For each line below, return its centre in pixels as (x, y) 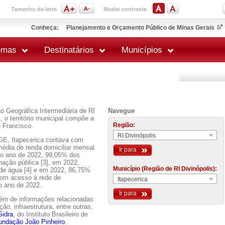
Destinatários (69, 50)
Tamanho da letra (34, 9)
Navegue (121, 111)
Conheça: (45, 28)
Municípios (142, 50)
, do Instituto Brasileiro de (50, 214)
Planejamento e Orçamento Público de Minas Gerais (140, 28)
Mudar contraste (125, 9)
